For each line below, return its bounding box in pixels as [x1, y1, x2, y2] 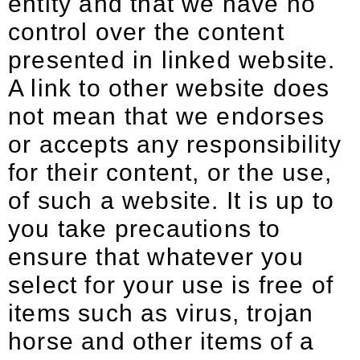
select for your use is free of [8, 272, 334, 298]
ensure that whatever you [8, 243, 304, 270]
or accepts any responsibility [8, 131, 342, 157]
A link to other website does [8, 75, 330, 101]
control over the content [8, 18, 284, 45]
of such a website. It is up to [8, 187, 335, 214]
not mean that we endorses [8, 103, 325, 129]
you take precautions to [8, 215, 281, 242]
